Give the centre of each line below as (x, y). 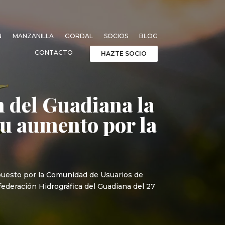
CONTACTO (53, 52)
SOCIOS (116, 36)
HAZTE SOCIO (124, 53)
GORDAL (79, 36)
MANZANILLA (33, 36)
